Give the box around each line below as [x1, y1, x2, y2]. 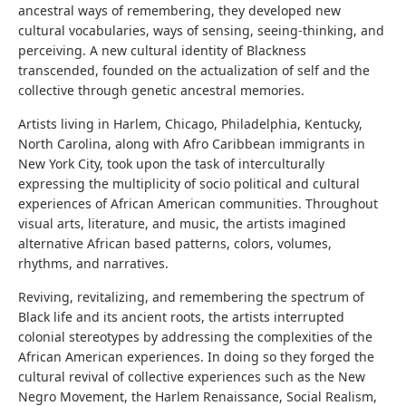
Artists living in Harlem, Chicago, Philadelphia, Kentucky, [18, 115, 362, 132]
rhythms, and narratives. [18, 255, 172, 272]
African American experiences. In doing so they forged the [18, 348, 374, 365]
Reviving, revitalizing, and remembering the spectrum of [18, 288, 364, 305]
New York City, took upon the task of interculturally [18, 155, 324, 172]
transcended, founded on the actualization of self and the [18, 62, 370, 79]
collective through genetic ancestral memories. [18, 82, 312, 99]
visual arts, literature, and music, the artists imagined [18, 215, 346, 232]
